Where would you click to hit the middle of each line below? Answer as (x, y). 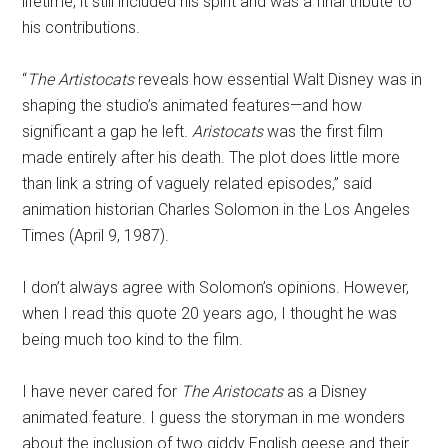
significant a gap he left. (107, 131)
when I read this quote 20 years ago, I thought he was (210, 313)
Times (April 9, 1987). (96, 235)
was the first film (323, 131)
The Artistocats (81, 79)
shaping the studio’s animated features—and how (192, 105)
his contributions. (81, 27)
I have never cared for (102, 391)
